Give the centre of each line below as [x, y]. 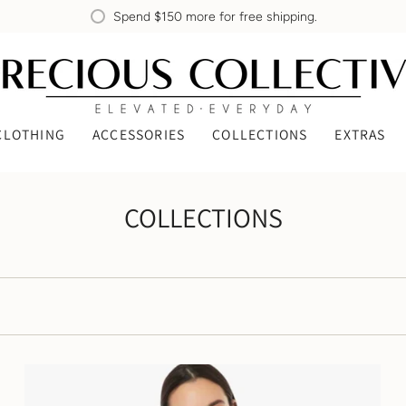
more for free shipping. [249, 16]
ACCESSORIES [139, 134]
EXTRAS [360, 134]
